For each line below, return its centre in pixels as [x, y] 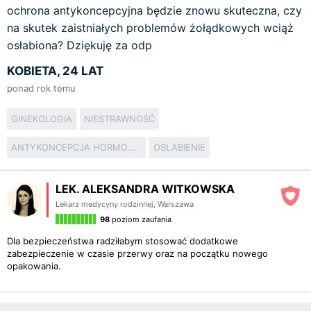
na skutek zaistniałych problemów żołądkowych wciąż [150, 28]
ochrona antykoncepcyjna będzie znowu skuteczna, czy [154, 10]
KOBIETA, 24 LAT [55, 71]
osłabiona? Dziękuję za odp [79, 45]
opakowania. [34, 266]
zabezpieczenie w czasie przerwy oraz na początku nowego [137, 253]
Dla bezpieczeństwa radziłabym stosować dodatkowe [123, 241]
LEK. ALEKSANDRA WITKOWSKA [145, 189]
